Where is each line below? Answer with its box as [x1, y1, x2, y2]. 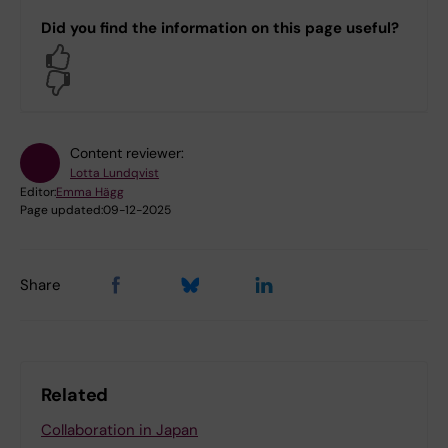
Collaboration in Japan [41, 420, 198, 441]
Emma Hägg [56, 184, 124, 201]
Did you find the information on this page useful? [41, 18, 399, 39]
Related [41, 383, 109, 408]
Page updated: [20, 202, 103, 219]
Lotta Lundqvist [70, 165, 159, 182]
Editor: [20, 184, 56, 201]
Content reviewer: [70, 144, 184, 163]
